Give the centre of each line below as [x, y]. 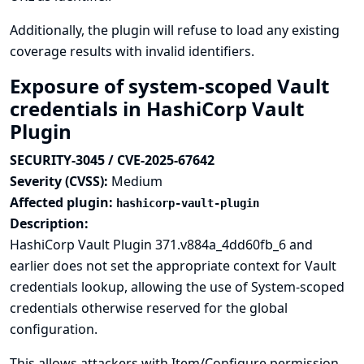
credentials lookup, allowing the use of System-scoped [177, 287]
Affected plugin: [63, 202]
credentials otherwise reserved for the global [149, 308]
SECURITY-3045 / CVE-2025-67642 [112, 160]
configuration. [54, 329]
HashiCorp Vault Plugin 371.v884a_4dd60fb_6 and [161, 245]
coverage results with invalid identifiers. [132, 51]
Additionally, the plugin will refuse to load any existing [175, 30]
